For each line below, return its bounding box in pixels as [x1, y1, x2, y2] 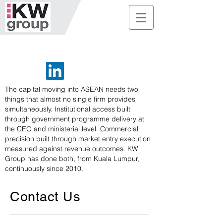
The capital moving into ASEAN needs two [5, 85, 138, 94]
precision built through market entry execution [5, 134, 151, 143]
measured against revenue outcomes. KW [5, 144, 138, 153]
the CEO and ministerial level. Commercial [5, 124, 138, 133]
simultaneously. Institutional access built [5, 105, 130, 113]
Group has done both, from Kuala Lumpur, [5, 154, 139, 163]
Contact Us [10, 189, 81, 204]
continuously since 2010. [5, 164, 83, 173]
